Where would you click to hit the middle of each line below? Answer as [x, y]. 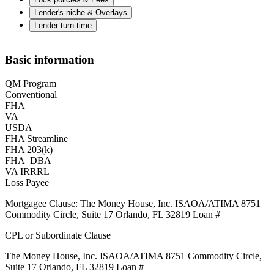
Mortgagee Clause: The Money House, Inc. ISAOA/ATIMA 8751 [133, 203]
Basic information [50, 59]
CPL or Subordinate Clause [58, 235]
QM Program [31, 83]
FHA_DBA [28, 160]
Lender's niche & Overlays [81, 13]
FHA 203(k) [29, 149]
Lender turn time [63, 26]
